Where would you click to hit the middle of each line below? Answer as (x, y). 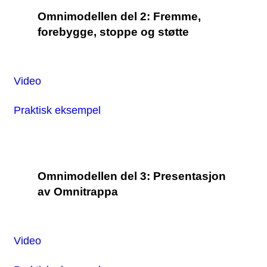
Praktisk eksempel (57, 110)
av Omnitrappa (78, 192)
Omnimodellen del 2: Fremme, (119, 17)
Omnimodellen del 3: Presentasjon (132, 176)
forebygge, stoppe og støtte (113, 32)
